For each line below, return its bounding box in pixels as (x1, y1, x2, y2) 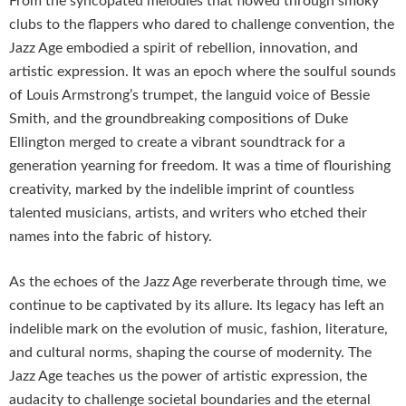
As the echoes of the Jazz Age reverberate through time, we (9, 274, 386, 289)
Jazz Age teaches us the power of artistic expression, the (9, 368, 367, 383)
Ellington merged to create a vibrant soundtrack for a (9, 134, 345, 150)
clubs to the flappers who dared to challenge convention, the (9, 16, 394, 32)
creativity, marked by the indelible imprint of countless (9, 181, 354, 197)
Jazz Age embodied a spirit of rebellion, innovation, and (9, 40, 358, 55)
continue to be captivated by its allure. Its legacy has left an (9, 297, 384, 313)
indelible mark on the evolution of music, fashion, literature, (9, 321, 388, 336)
